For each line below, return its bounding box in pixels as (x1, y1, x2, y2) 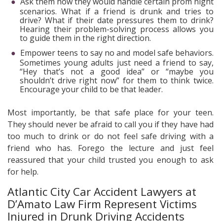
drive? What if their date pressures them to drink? (20, 14, 214, 26)
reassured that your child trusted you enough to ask (7, 154, 214, 165)
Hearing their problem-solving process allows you (20, 23, 214, 35)
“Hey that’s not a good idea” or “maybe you (20, 66, 214, 77)
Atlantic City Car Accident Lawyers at (7, 184, 196, 199)
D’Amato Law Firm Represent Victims (7, 196, 197, 212)
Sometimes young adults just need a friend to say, (20, 57, 214, 68)
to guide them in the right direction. (20, 32, 151, 43)
